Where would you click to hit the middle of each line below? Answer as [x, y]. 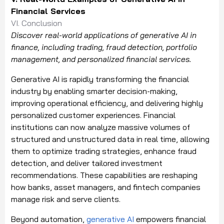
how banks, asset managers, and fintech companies [106, 187]
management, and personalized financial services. [102, 59]
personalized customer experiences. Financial [93, 115]
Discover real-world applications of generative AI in [104, 35]
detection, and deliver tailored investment [87, 163]
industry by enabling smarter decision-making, [94, 91]
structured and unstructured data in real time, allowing [110, 139]
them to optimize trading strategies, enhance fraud [104, 151]
